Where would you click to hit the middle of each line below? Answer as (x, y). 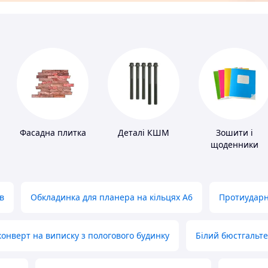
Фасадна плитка (53, 133)
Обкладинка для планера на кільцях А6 (112, 197)
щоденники (234, 145)
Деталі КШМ (144, 133)
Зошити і (234, 133)
